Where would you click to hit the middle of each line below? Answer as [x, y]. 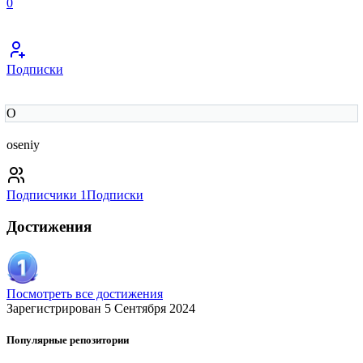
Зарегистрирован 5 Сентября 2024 [101, 308]
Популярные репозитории [68, 340]
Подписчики [42, 195]
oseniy [23, 145]
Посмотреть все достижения [85, 293]
